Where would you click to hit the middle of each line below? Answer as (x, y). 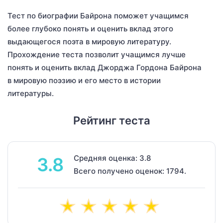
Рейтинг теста (111, 120)
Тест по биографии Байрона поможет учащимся (98, 15)
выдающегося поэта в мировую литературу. (89, 41)
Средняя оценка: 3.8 (112, 158)
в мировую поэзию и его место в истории (84, 80)
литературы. (31, 93)
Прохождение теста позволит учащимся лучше (97, 54)
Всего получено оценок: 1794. (130, 171)
